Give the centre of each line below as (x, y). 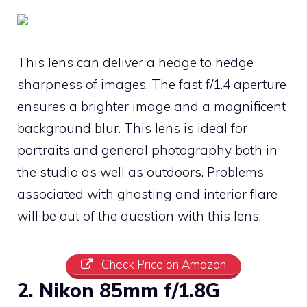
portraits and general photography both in (147, 150)
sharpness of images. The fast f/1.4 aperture (152, 84)
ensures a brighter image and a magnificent (151, 106)
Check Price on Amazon (162, 264)
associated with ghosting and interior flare (147, 194)
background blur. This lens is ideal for (132, 128)
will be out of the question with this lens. (139, 216)
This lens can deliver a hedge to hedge (135, 62)
